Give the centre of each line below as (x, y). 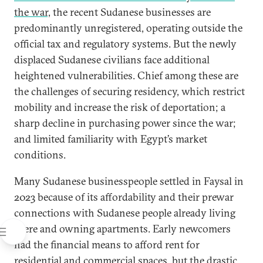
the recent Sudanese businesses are (131, 12)
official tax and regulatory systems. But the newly (125, 43)
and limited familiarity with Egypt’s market (111, 139)
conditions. (40, 154)
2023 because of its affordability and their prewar (124, 197)
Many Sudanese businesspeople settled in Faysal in (129, 181)
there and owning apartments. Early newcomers (122, 228)
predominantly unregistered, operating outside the (128, 28)
